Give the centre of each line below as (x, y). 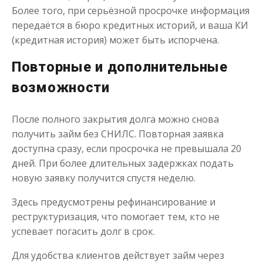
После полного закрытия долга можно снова (115, 119)
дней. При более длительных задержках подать (123, 163)
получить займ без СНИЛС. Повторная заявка (118, 134)
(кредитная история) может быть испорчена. (115, 40)
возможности (61, 87)
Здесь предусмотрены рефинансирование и (114, 202)
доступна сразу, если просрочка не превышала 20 (127, 149)
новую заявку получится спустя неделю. (104, 178)
